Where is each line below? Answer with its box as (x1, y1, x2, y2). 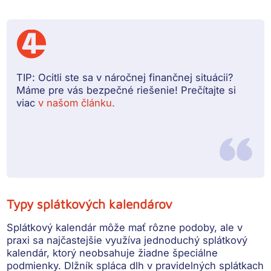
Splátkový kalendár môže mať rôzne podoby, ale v (7, 221, 243, 233)
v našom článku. (38, 96, 116, 109)
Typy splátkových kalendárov (7, 196, 173, 211)
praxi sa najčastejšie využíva (7, 233, 145, 246)
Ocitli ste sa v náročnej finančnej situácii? (35, 71, 233, 83)
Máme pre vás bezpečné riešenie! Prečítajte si (16, 83, 237, 96)
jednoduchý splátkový (144, 233, 248, 246)
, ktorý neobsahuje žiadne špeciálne (47, 246, 218, 259)
